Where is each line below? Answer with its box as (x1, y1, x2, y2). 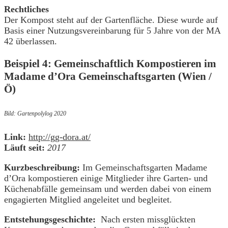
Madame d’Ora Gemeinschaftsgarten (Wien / (4, 70, 212, 82)
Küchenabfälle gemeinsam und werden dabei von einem (4, 183, 211, 194)
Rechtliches (4, 4, 49, 14)
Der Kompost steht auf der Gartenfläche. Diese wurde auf (4, 14, 218, 25)
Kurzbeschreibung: (4, 162, 80, 173)
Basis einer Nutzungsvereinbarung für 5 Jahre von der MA (4, 25, 220, 36)
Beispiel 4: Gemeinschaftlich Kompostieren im (4, 57, 216, 70)
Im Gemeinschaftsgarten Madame (80, 162, 207, 173)
